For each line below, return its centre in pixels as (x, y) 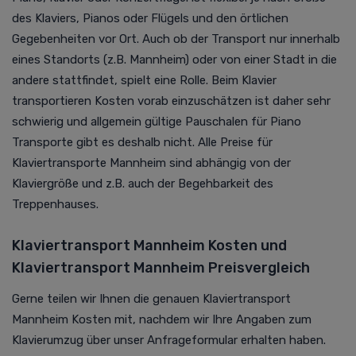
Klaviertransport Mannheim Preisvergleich (161, 267)
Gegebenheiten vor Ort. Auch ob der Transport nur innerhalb (176, 39)
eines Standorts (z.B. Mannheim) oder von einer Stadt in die (174, 59)
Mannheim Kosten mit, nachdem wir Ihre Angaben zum (162, 319)
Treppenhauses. (55, 204)
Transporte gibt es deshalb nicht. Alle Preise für (142, 142)
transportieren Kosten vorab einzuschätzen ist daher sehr (171, 101)
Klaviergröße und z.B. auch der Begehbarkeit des (143, 183)
